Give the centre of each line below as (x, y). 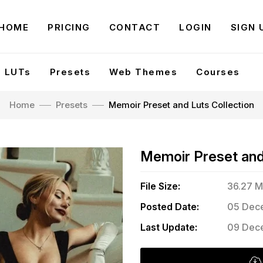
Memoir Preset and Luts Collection (181, 105)
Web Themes (143, 72)
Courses (218, 72)
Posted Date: (170, 207)
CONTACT (135, 27)
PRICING (69, 27)
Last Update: (169, 227)
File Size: (160, 186)
